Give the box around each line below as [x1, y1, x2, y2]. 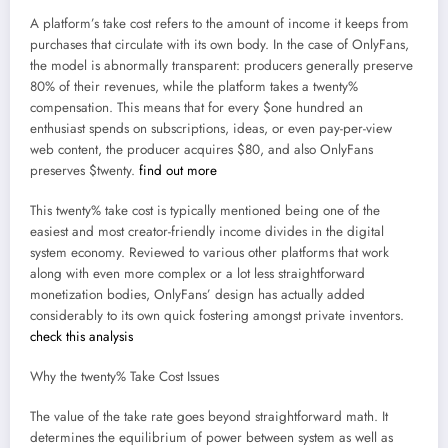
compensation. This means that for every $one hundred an [30, 97, 363, 117]
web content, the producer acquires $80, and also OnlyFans [30, 139, 373, 159]
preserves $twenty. [30, 160, 139, 180]
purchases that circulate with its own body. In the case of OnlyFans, [30, 34, 409, 54]
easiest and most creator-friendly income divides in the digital [30, 221, 384, 241]
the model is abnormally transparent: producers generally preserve [30, 55, 413, 75]
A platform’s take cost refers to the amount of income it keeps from [30, 13, 409, 33]
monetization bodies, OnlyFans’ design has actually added [30, 284, 365, 304]
